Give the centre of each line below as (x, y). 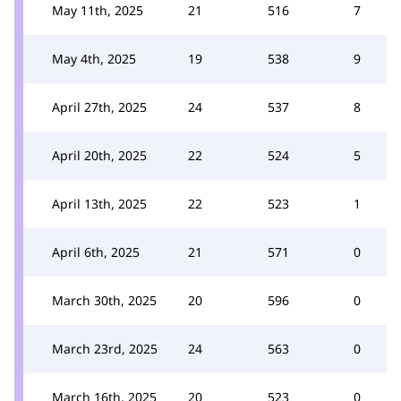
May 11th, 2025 (98, 10)
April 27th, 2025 (99, 107)
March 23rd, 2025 (105, 349)
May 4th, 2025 (94, 59)
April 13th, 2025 (99, 204)
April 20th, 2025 (99, 155)
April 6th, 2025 (96, 252)
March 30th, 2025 (104, 300)
